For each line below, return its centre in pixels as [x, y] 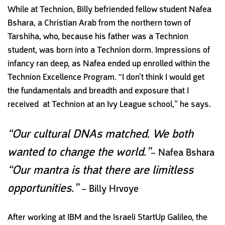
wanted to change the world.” [79, 151]
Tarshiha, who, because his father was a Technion [98, 36]
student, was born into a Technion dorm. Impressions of [109, 49]
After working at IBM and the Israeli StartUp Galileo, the [107, 217]
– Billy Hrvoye [110, 188]
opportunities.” [43, 188]
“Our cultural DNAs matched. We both [100, 133]
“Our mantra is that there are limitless [100, 170]
